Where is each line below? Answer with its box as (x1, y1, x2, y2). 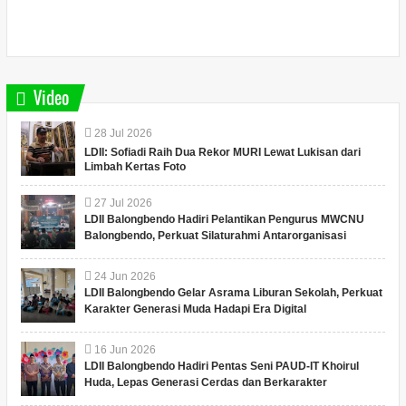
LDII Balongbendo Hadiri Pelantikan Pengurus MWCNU (83, 212, 364, 226)
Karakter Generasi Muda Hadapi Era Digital (83, 302, 306, 315)
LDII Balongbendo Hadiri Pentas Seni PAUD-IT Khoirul (83, 359, 359, 372)
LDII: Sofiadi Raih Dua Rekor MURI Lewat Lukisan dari (83, 145, 361, 159)
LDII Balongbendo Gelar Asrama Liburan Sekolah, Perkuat (83, 285, 382, 299)
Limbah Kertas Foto (83, 159, 186, 173)
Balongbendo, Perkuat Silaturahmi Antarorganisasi (83, 228, 346, 242)
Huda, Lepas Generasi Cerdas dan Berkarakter (83, 375, 327, 389)
